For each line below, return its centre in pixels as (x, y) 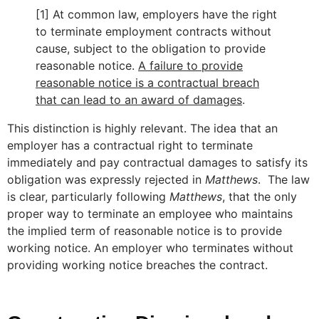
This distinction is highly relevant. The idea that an (142, 129)
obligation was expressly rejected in (106, 180)
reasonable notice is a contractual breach (147, 83)
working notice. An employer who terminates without (150, 248)
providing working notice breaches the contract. (137, 265)
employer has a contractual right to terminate (130, 146)
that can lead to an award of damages (139, 100)
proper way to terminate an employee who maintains (150, 214)
